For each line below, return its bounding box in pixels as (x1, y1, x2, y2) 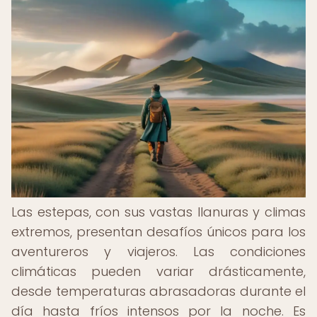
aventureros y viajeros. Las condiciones (11, 243, 306, 260)
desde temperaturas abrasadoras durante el (11, 282, 306, 300)
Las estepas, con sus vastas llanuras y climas (11, 203, 306, 221)
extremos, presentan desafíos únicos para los (11, 223, 306, 241)
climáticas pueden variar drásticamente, (11, 263, 306, 280)
